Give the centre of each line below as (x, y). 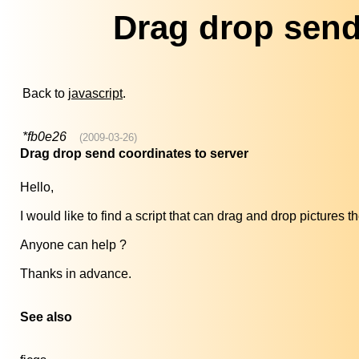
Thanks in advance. (76, 274)
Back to (45, 94)
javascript (95, 94)
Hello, (37, 188)
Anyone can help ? (73, 245)
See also (46, 317)
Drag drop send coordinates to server (134, 154)
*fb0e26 (44, 137)
